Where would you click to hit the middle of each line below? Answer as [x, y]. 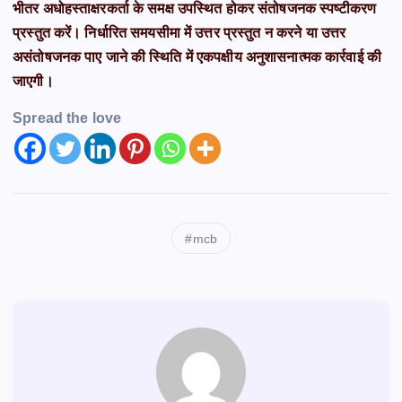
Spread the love [67, 118]
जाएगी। [33, 82]
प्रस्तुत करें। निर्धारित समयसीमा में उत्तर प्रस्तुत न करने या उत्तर [179, 33]
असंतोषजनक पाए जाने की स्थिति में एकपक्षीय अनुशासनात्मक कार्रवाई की [197, 57]
